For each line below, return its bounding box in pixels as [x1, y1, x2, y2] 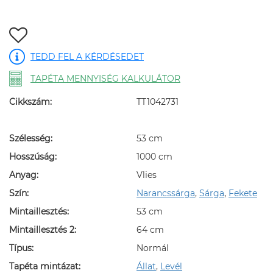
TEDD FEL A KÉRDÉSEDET [30, 51, 144, 62]
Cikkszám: [9, 96, 52, 107]
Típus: [9, 243, 34, 253]
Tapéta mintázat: [9, 261, 80, 272]
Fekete [229, 188, 257, 199]
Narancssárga [136, 188, 195, 199]
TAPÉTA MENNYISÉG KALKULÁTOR [30, 73, 180, 84]
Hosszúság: [9, 151, 57, 162]
